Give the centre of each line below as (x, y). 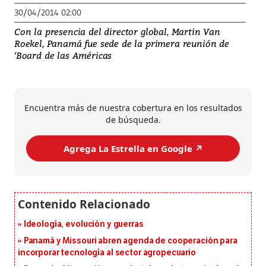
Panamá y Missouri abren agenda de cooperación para (130, 241)
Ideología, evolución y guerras (83, 224)
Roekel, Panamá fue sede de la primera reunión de (122, 44)
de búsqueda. (133, 120)
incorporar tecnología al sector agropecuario (107, 253)
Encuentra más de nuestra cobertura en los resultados (133, 108)
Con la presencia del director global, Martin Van (117, 32)
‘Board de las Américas (63, 56)
